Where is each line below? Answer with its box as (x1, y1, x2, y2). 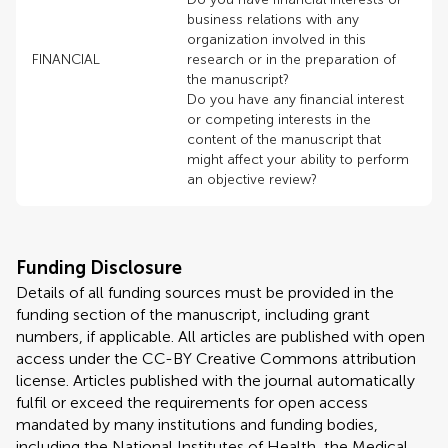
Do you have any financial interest (187, 91, 404, 108)
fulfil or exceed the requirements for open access (16, 393, 368, 412)
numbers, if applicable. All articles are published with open (16, 327, 425, 346)
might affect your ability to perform (187, 151, 409, 168)
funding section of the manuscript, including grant (16, 305, 370, 324)
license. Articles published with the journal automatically (16, 371, 415, 390)
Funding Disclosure (16, 257, 182, 279)
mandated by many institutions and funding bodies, (16, 415, 378, 434)
